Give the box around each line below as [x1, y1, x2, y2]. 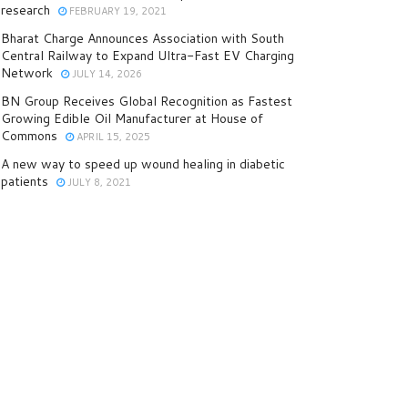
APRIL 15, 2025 [74, 129, 150, 145]
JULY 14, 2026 [69, 66, 142, 82]
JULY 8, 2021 [65, 175, 131, 190]
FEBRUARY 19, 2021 [66, 4, 167, 19]
